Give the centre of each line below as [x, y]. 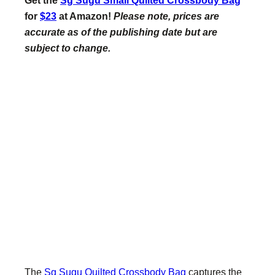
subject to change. [68, 48]
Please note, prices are [166, 16]
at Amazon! [85, 16]
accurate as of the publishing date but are [121, 32]
